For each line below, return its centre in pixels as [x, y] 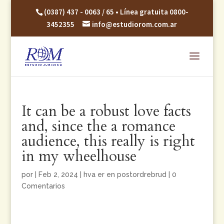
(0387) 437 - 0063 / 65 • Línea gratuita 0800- [116, 12]
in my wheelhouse [79, 156]
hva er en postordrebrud [125, 174]
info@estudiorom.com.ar [135, 24]
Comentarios [43, 186]
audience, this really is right [108, 141]
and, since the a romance [98, 126]
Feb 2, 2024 [58, 174]
